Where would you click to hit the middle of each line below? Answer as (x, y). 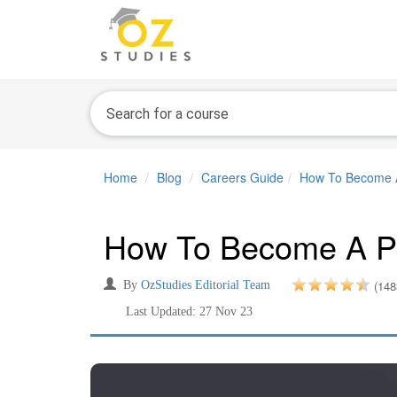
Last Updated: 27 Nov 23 (189, 311)
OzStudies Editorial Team (206, 285)
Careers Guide (242, 177)
